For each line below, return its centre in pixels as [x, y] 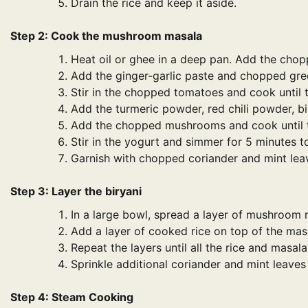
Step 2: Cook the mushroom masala [106, 35]
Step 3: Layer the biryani [76, 191]
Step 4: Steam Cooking [72, 297]
